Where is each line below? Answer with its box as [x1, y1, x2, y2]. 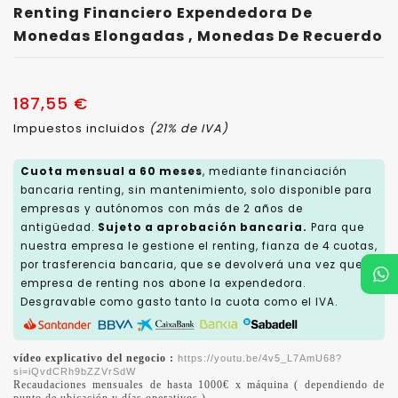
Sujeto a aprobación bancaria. [98, 219, 307, 235]
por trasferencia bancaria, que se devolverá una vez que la [20, 257, 378, 272]
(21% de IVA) [149, 119, 228, 137]
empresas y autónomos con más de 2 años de [20, 201, 303, 216]
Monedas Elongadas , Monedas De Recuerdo [13, 25, 383, 46]
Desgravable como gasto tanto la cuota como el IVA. [20, 294, 338, 309]
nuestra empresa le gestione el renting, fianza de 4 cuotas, [20, 238, 378, 253]
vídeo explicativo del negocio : [13, 351, 178, 364]
